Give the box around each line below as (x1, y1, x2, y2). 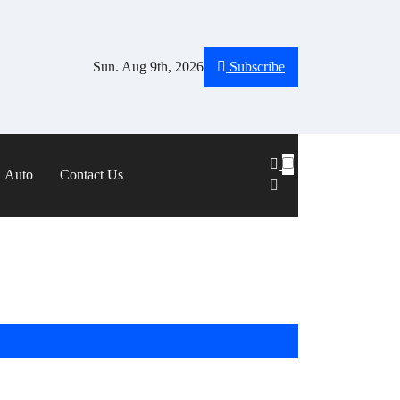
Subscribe (229, 59, 285, 74)
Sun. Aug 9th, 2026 (93, 59, 204, 74)
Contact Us (60, 167, 123, 183)
